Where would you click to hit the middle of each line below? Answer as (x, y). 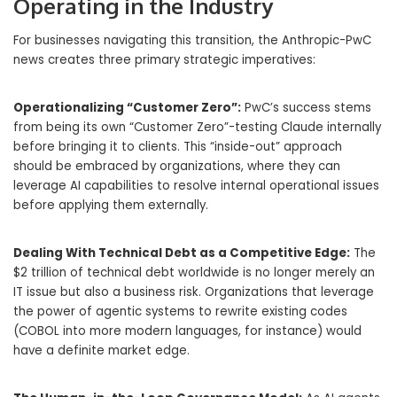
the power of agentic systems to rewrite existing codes (180, 312)
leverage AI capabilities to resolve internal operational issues (196, 186)
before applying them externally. (111, 206)
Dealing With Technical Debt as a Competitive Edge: (182, 253)
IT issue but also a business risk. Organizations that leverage (194, 292)
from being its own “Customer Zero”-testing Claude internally (197, 128)
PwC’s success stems (306, 108)
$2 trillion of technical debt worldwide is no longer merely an (194, 273)
